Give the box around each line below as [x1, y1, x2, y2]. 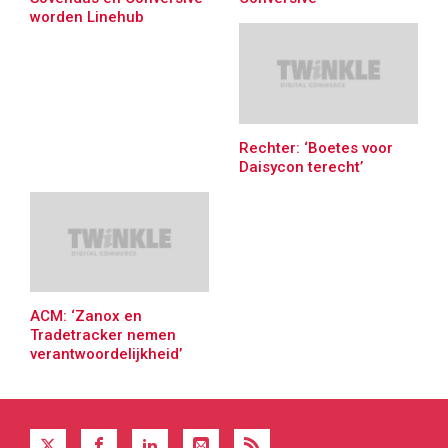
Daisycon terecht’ [239, 157, 363, 176]
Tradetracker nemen [30, 326, 176, 345]
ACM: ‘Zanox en [30, 307, 142, 326]
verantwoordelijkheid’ [30, 345, 182, 364]
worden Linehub [30, 7, 144, 26]
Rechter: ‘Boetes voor [239, 138, 393, 157]
